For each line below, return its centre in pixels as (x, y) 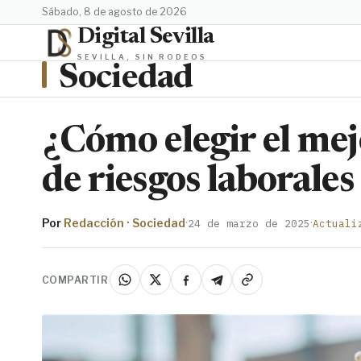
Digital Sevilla (146, 37)
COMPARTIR (75, 280)
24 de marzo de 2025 (249, 224)
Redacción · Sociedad (124, 223)
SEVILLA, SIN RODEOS (142, 56)
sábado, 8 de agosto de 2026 (118, 12)
